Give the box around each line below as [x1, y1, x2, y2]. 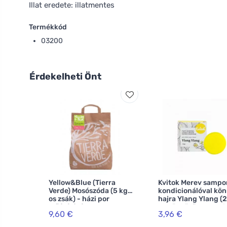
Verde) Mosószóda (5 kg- [49, 186, 131, 195]
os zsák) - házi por [49, 195, 109, 203]
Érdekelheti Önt [29, 71, 101, 82]
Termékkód [29, 23, 67, 31]
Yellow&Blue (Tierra [49, 178, 116, 187]
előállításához [49, 203, 96, 211]
